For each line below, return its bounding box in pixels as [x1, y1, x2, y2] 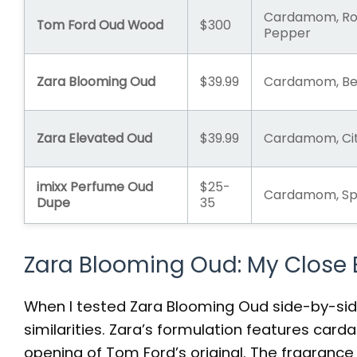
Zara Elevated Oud [37, 128, 152, 147]
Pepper [264, 23, 311, 42]
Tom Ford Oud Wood [37, 15, 163, 34]
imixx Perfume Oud [37, 177, 153, 196]
